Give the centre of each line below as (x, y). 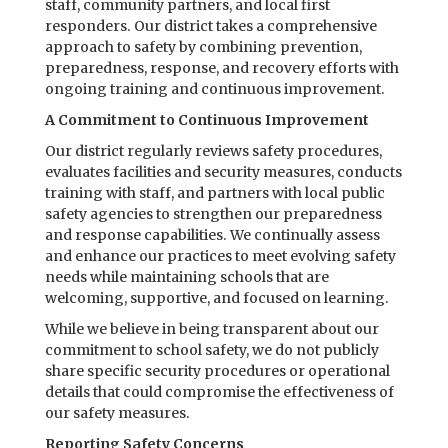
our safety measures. (117, 413)
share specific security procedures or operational (217, 371)
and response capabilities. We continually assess (212, 235)
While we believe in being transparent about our (212, 329)
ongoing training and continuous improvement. (215, 89)
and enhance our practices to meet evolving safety (220, 256)
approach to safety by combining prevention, (203, 47)
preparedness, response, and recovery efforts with (222, 68)
